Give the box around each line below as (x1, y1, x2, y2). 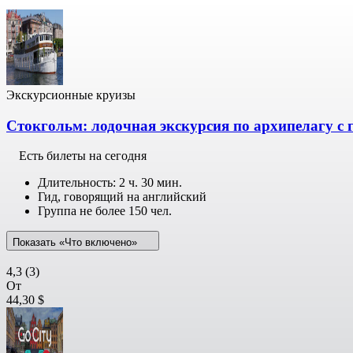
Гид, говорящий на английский (38, 190, 206, 204)
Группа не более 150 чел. (38, 204, 172, 218)
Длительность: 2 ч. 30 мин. (38, 176, 182, 190)
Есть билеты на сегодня (19, 149, 147, 163)
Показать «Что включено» (13, 236, 140, 249)
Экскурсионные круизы (6, 87, 136, 102)
